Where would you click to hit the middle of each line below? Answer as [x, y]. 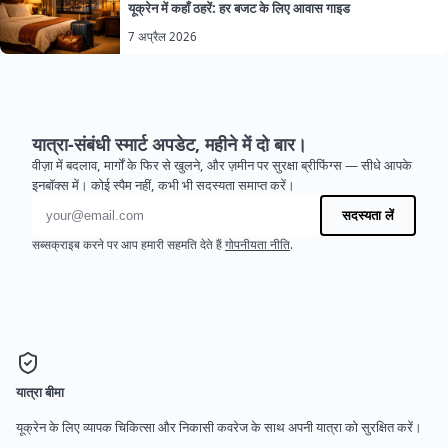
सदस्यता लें [368, 216]
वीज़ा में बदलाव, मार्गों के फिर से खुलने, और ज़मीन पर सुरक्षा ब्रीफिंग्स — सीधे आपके [222, 165]
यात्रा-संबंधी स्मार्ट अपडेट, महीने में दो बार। [169, 144]
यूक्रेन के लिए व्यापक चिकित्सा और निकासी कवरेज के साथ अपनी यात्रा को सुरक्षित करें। [219, 427]
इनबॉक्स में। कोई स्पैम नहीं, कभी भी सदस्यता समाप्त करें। [163, 185]
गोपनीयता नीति [257, 245]
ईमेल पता [56, 206]
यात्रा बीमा [40, 392]
